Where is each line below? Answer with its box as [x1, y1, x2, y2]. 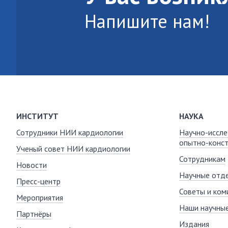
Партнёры [16, 208, 51, 219]
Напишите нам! [84, 9, 210, 33]
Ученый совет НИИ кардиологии [16, 143, 130, 154]
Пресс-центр [16, 176, 61, 186]
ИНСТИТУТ [16, 110, 59, 121]
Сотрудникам [179, 153, 225, 164]
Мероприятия [16, 192, 63, 203]
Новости [16, 159, 47, 170]
